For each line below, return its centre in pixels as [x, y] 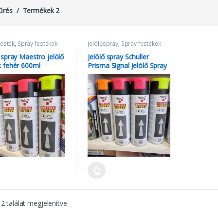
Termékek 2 [40, 10]
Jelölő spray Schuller [118, 57]
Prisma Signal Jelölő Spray [127, 66]
